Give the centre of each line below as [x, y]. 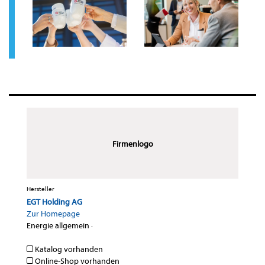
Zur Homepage [53, 214]
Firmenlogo [132, 144]
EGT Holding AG [54, 202]
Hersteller [41, 189]
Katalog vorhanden [68, 249]
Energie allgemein [58, 225]
